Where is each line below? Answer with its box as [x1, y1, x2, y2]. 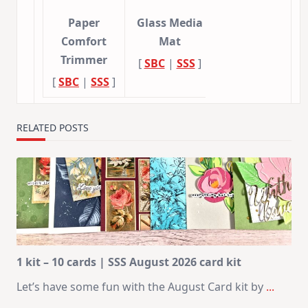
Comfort [61, 34, 107, 49]
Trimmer [60, 52, 107, 68]
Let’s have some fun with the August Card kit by [16, 279, 263, 295]
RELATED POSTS [16, 121, 89, 135]
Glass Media [136, 15, 203, 31]
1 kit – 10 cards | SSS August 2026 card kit [16, 254, 241, 270]
